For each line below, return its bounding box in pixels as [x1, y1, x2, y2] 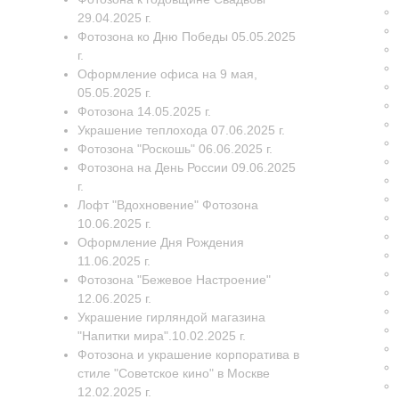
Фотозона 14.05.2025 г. [77, 104, 211, 118]
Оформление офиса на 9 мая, [77, 67, 257, 81]
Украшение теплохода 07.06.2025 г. [77, 123, 285, 137]
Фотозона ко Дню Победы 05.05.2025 [77, 29, 296, 44]
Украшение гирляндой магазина [77, 310, 265, 324]
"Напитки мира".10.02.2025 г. [77, 329, 246, 343]
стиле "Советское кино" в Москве [77, 366, 270, 380]
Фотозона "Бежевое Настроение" [77, 273, 271, 287]
